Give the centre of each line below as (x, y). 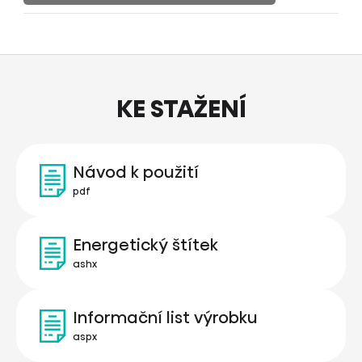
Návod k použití (136, 173)
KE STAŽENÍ (181, 109)
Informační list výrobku (165, 318)
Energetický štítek (145, 245)
